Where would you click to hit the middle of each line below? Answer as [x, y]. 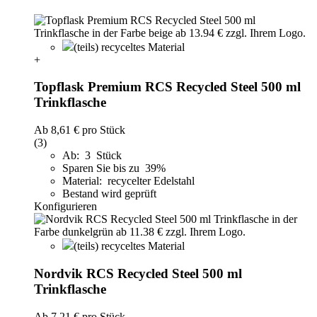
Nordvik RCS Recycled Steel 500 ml [138, 273]
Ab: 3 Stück [92, 156]
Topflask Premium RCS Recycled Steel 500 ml [167, 87]
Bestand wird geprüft [109, 194]
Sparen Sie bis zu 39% [115, 168]
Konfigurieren [65, 207]
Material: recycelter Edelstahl [128, 181]
